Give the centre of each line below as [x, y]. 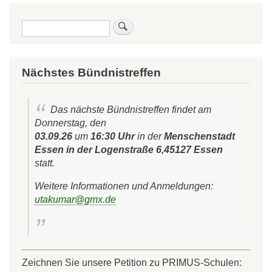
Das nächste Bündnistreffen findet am [131, 109]
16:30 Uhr [113, 136]
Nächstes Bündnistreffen [91, 72]
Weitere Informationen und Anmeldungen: [124, 186]
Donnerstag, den [70, 122]
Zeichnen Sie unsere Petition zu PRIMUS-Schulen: [132, 262]
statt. [46, 162]
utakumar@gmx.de [75, 199]
